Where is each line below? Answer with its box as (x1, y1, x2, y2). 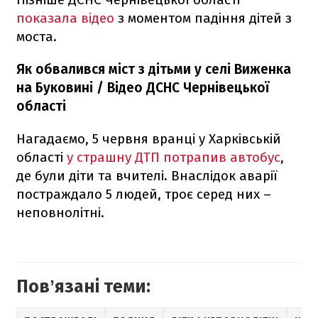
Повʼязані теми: (16, 276, 150, 298)
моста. (16, 28, 57, 45)
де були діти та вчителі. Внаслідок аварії (16, 168, 278, 185)
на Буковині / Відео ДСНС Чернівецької (16, 79, 269, 97)
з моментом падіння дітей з (114, 10, 292, 27)
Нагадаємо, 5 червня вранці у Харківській (16, 131, 281, 148)
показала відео (16, 10, 114, 27)
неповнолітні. (16, 204, 104, 221)
